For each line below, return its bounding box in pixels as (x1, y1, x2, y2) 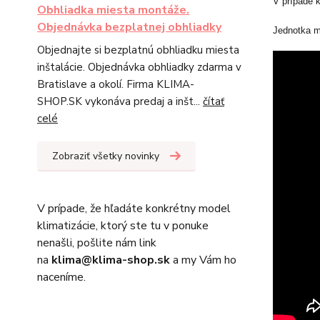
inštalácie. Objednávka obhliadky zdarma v (37, 60, 241, 74)
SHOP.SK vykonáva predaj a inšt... (37, 94, 203, 109)
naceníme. (37, 269, 86, 285)
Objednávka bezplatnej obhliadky (37, 19, 221, 35)
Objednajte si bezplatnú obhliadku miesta (37, 43, 239, 57)
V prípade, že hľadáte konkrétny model (37, 201, 231, 216)
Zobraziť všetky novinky (52, 149, 159, 163)
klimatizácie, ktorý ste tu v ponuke (37, 218, 209, 234)
